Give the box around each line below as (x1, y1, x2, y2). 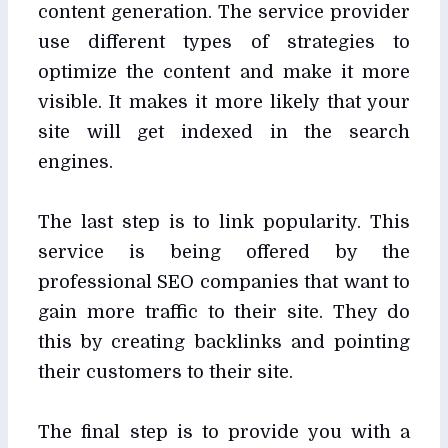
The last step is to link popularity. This (38, 211, 410, 232)
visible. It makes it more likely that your (38, 91, 410, 112)
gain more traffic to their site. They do (38, 301, 410, 322)
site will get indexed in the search (38, 121, 410, 142)
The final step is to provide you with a (38, 421, 410, 442)
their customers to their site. (38, 361, 293, 382)
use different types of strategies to (38, 31, 410, 52)
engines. (38, 151, 113, 172)
